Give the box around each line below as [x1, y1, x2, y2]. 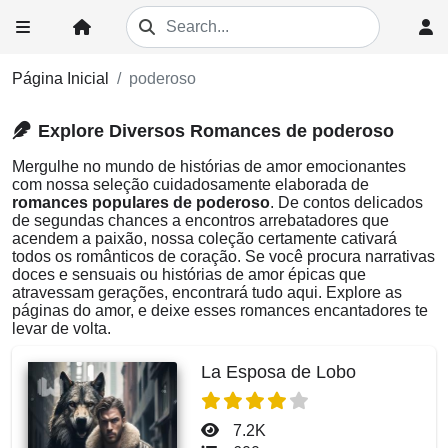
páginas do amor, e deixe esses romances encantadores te [12, 302, 428, 319]
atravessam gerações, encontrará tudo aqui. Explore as [12, 284, 402, 301]
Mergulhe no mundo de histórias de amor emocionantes [12, 158, 406, 175]
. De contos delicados [270, 194, 423, 211]
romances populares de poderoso [12, 194, 270, 211]
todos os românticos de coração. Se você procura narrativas [12, 248, 435, 265]
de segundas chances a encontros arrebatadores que [12, 212, 389, 229]
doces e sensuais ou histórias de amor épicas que [12, 266, 366, 283]
